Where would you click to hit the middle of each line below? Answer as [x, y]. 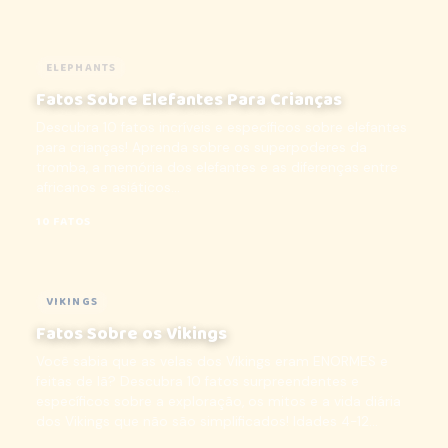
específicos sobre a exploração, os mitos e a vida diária [218, 401]
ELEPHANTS [81, 68]
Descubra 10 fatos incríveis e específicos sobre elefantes [221, 127]
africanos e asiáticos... [108, 187]
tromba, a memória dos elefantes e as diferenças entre [217, 167]
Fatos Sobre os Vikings [131, 334]
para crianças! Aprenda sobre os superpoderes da [201, 147]
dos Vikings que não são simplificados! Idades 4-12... [207, 421]
